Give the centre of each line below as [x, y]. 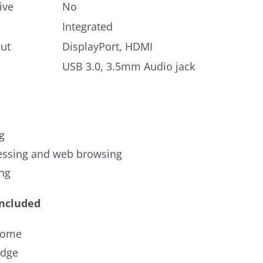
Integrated [87, 26]
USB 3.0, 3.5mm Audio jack [129, 66]
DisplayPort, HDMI [107, 46]
